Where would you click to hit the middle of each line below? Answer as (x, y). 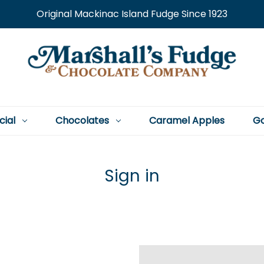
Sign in (132, 176)
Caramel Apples (187, 121)
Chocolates (82, 121)
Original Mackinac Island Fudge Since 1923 (132, 14)
